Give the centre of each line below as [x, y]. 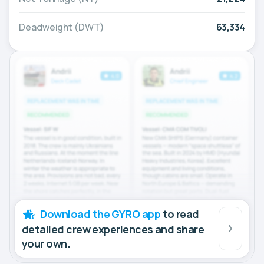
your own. [46, 244]
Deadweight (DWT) [62, 27]
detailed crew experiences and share [113, 230]
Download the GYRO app [100, 214]
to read [180, 214]
